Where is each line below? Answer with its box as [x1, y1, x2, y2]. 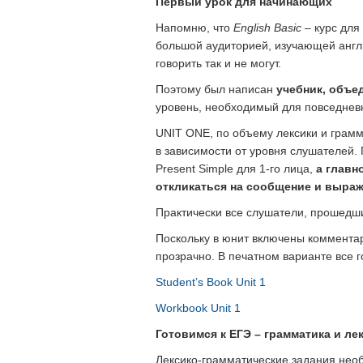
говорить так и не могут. [156, 57, 281, 70]
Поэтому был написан [156, 83, 276, 96]
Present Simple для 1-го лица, [156, 162, 316, 175]
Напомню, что [156, 21, 233, 34]
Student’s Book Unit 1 [156, 275, 266, 288]
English [233, 21, 274, 34]
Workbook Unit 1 [156, 301, 241, 314]
